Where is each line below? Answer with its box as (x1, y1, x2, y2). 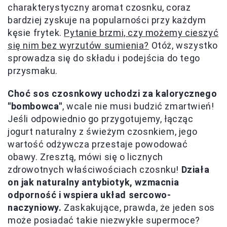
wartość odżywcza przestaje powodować (8, 139, 188, 149)
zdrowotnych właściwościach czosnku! (8, 164, 181, 175)
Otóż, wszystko (149, 40, 218, 51)
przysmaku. (8, 65, 58, 76)
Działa (181, 164, 210, 175)
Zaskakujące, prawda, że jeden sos (61, 202, 215, 213)
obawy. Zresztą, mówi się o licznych (8, 152, 164, 162)
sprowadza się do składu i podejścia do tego (8, 53, 200, 63)
